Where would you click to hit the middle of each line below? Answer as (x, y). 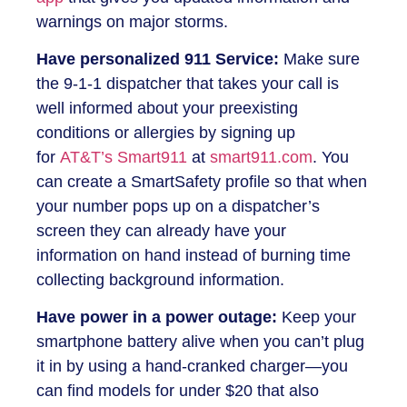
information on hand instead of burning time (194, 256)
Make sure (319, 60)
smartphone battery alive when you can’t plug (200, 342)
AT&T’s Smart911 (124, 158)
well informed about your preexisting (167, 109)
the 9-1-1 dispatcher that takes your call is (188, 84)
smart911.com (261, 158)
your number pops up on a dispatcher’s (178, 207)
